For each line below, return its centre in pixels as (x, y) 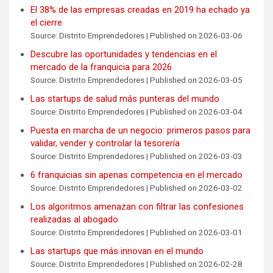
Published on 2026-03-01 (196, 232)
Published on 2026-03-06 (196, 35)
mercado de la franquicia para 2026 (101, 67)
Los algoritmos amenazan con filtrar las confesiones (137, 206)
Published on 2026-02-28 (196, 264)
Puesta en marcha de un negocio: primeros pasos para (140, 130)
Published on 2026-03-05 (196, 80)
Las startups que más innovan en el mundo (117, 251)
